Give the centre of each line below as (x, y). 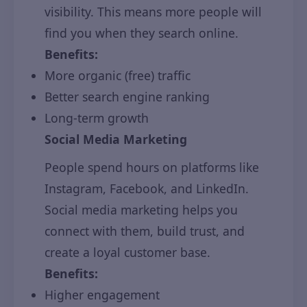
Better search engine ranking (127, 97)
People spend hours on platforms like (152, 167)
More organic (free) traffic (118, 75)
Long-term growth (97, 118)
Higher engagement (102, 295)
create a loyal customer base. (127, 252)
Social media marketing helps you (141, 210)
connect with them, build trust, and (145, 231)
